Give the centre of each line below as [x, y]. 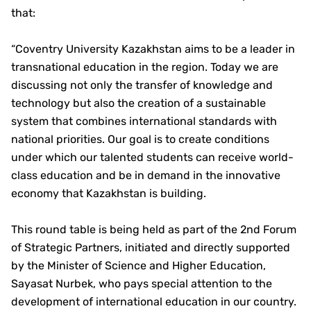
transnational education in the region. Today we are [145, 67]
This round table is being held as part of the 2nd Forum [154, 229]
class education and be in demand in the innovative [146, 175]
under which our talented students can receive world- [152, 157]
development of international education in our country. [154, 302]
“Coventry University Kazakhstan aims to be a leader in [153, 49]
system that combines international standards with [144, 121]
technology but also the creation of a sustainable [138, 103]
